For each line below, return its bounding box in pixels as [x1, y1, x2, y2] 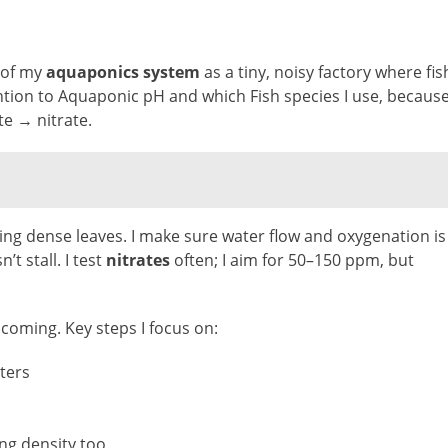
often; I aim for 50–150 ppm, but [170, 249, 414, 272]
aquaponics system [46, 61, 200, 84]
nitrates [106, 249, 170, 272]
